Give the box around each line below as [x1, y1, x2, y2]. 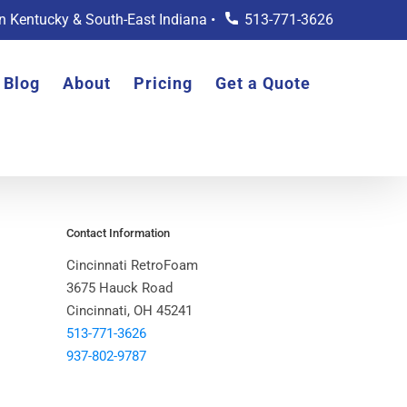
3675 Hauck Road [66, 280, 173, 296]
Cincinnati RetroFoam [66, 257, 198, 273]
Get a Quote [214, 74, 311, 93]
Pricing [133, 74, 193, 93]
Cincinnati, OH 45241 [66, 303, 193, 319]
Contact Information [66, 226, 170, 240]
